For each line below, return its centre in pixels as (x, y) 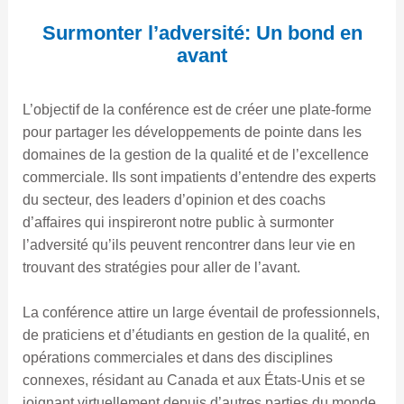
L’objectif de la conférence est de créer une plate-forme (197, 109)
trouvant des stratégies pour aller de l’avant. (161, 267)
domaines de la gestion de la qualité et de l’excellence (195, 154)
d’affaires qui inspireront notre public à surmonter (178, 222)
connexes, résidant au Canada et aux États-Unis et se (193, 381)
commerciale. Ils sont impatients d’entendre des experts (199, 177)
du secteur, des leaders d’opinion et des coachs (174, 199)
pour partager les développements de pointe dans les (192, 132)
